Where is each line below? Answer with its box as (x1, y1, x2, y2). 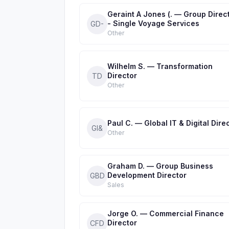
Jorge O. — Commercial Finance (107, 209, 224, 218)
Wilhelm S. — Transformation (107, 62, 213, 71)
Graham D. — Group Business (107, 162, 213, 170)
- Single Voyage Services (107, 19, 199, 28)
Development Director (107, 171, 187, 179)
